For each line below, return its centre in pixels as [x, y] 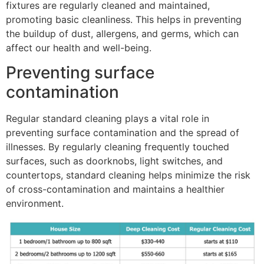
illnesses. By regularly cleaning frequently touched [118, 147]
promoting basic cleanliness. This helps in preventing [124, 19]
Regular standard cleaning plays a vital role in [108, 119]
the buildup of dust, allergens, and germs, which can [122, 33]
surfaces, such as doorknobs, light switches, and [114, 161]
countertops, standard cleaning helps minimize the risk [128, 175]
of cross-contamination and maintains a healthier [115, 189]
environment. [35, 204]
